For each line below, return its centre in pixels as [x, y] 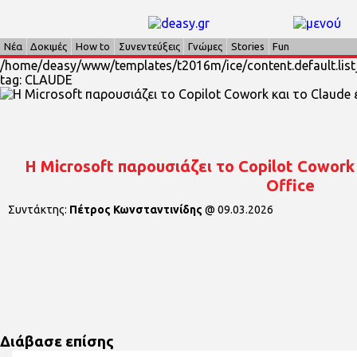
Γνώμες [206, 46]
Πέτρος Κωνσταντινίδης [136, 210]
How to [92, 46]
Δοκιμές [49, 46]
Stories [247, 46]
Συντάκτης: [39, 210]
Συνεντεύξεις [149, 46]
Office [290, 186]
